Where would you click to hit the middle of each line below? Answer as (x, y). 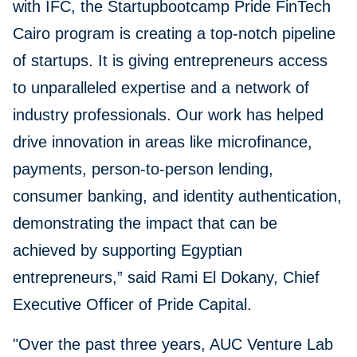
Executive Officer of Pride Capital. (137, 305)
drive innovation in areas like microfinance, (163, 142)
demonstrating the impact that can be (145, 224)
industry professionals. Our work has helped (168, 115)
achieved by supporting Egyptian (127, 251)
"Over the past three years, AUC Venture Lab (173, 345)
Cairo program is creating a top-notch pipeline (174, 34)
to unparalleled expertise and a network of (161, 88)
